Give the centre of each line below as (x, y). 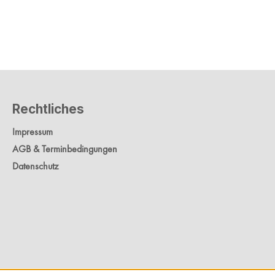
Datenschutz (35, 166)
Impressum (33, 132)
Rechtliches (48, 109)
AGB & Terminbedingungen (65, 149)
